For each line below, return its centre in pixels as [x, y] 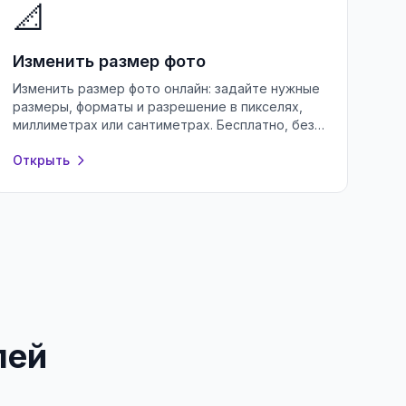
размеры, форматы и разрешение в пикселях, [158, 106]
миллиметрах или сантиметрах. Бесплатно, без [164, 125]
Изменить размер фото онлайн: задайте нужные [167, 88]
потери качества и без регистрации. [130, 143]
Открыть [42, 160]
